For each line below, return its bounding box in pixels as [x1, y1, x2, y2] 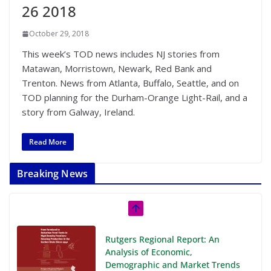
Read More [29, 136, 67, 147]
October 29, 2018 [29, 28, 89, 39]
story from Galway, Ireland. [22, 106, 135, 118]
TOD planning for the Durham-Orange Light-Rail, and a [22, 91, 247, 103]
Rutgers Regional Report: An [105, 233, 220, 245]
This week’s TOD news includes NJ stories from [22, 48, 220, 60]
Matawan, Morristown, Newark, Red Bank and [22, 62, 212, 74]
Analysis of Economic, [105, 246, 192, 258]
